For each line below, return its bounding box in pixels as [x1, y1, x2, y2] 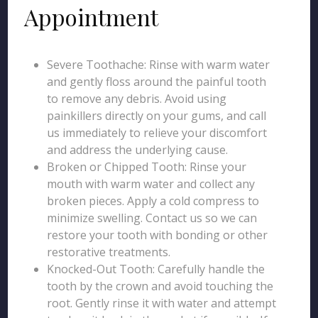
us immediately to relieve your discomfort [47, 125, 268, 141]
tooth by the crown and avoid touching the [47, 278, 274, 294]
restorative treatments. [47, 244, 171, 260]
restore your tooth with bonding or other [47, 227, 268, 243]
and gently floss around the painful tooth [47, 74, 267, 89]
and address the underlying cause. [47, 142, 229, 158]
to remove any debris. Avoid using [47, 91, 227, 106]
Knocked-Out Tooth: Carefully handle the [47, 261, 265, 277]
